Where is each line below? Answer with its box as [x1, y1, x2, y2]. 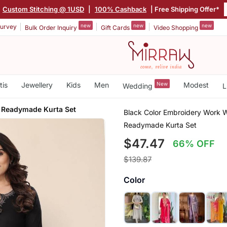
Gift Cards [101, 23, 131, 31]
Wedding [122, 81, 155, 90]
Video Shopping [154, 23, 200, 31]
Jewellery [21, 81, 53, 89]
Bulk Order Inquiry [25, 23, 79, 31]
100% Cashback [95, 5, 147, 13]
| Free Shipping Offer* [149, 5, 220, 13]
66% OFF [173, 138, 215, 149]
